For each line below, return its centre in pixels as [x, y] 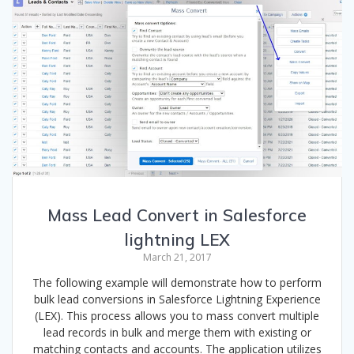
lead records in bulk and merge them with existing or [177, 332]
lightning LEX [177, 239]
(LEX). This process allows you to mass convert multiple [177, 315]
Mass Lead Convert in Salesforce [177, 215]
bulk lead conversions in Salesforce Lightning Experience [177, 299]
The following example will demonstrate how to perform [177, 282]
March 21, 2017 [177, 257]
